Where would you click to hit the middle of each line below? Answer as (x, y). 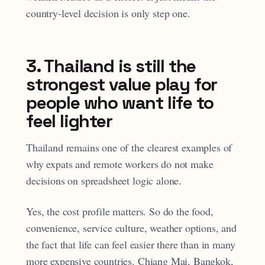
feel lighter (69, 121)
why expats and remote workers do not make (120, 164)
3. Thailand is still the (111, 66)
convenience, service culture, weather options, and (131, 227)
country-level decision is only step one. (108, 13)
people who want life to (120, 102)
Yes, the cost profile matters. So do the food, (120, 211)
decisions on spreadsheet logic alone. (104, 180)
